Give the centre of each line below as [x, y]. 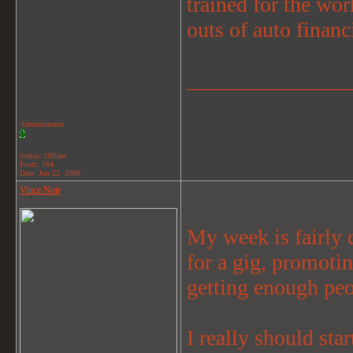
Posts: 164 [37, 164]
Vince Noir [40, 190]
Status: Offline [43, 156]
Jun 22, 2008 [59, 173]
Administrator [42, 124]
